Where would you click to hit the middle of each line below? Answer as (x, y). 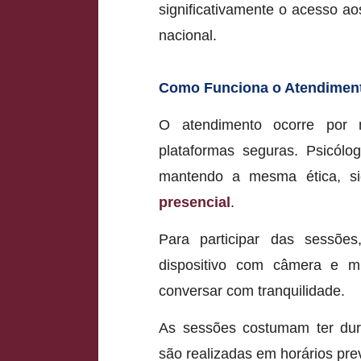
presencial (195, 202)
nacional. (188, 35)
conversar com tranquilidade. (252, 290)
